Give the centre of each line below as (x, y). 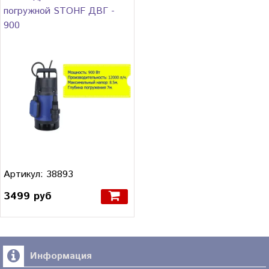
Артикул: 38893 (38, 175)
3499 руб (28, 197)
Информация (61, 256)
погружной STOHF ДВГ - (59, 11)
